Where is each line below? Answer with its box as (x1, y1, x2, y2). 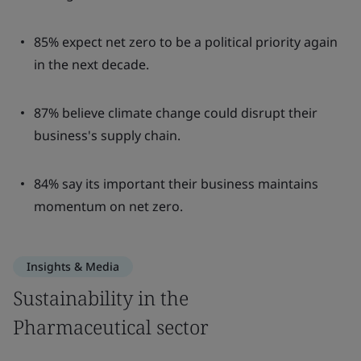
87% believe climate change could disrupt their (34, 104, 317, 122)
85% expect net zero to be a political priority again (34, 33, 338, 51)
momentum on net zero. (34, 197, 183, 215)
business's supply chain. (34, 127, 180, 144)
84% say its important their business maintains (34, 175, 318, 193)
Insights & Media (27, 259, 119, 274)
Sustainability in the (13, 284, 189, 311)
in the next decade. (34, 56, 149, 73)
